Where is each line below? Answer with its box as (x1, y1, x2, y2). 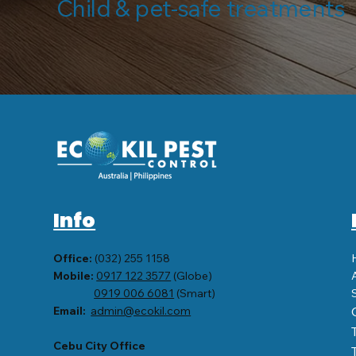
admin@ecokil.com (91, 303, 192, 318)
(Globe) (171, 268, 213, 283)
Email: (53, 303, 89, 318)
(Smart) (174, 285, 216, 300)
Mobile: (53, 268, 95, 283)
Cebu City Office (53, 338, 146, 353)
